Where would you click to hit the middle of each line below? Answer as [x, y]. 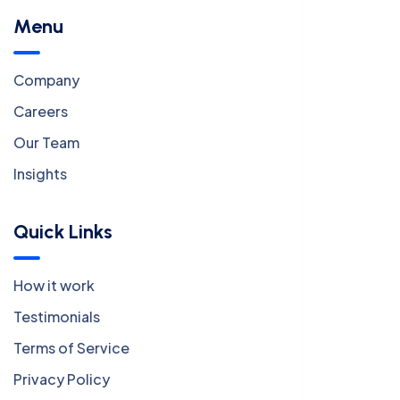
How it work [54, 285]
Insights [40, 173]
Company [46, 79]
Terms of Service [71, 347]
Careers [41, 111]
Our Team [46, 142]
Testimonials [57, 316]
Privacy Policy [62, 379]
